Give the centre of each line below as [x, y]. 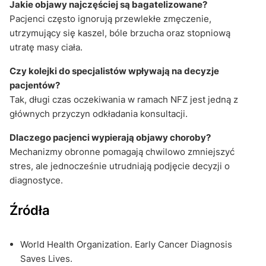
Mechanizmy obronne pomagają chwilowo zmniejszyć [122, 151]
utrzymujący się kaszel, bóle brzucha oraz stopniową [120, 33]
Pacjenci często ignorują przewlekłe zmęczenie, [110, 18]
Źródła [30, 210]
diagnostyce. [36, 180]
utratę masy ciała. [46, 47]
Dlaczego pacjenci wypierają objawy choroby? [110, 137]
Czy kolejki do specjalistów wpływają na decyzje [114, 71]
